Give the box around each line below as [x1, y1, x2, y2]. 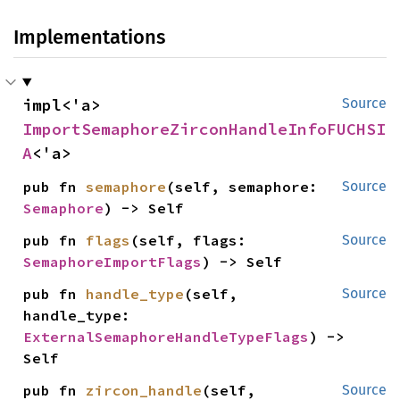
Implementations [13, 24, 165, 49]
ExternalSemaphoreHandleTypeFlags [23, 327, 310, 346]
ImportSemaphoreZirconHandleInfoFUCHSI [22, 118, 386, 139]
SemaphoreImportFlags [23, 252, 203, 271]
